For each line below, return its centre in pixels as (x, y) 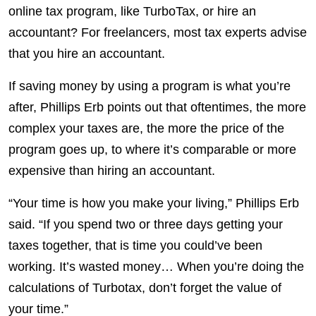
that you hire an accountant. (89, 53)
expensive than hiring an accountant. (114, 170)
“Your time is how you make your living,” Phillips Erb (154, 203)
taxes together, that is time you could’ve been (135, 245)
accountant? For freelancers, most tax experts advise (158, 32)
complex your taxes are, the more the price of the (146, 128)
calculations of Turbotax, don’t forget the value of (145, 287)
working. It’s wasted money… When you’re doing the (156, 266)
